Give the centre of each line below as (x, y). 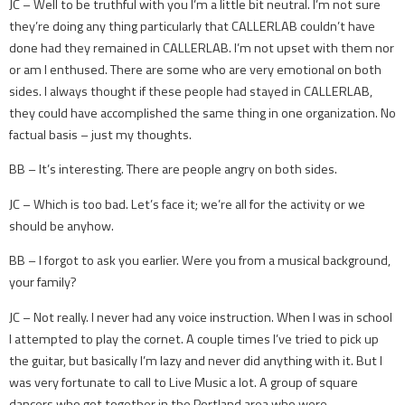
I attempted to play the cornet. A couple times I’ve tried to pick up (194, 339)
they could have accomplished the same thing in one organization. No (202, 113)
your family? (43, 283)
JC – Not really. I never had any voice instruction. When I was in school (201, 317)
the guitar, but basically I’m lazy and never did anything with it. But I (196, 360)
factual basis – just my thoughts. (100, 135)
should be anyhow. (61, 226)
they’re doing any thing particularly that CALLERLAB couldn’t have (192, 27)
